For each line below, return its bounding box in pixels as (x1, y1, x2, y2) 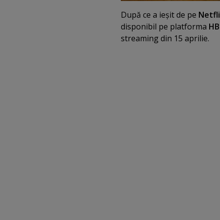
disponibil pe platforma (121, 21, 209, 32)
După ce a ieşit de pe (121, 9, 198, 21)
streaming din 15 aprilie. (121, 33, 209, 44)
